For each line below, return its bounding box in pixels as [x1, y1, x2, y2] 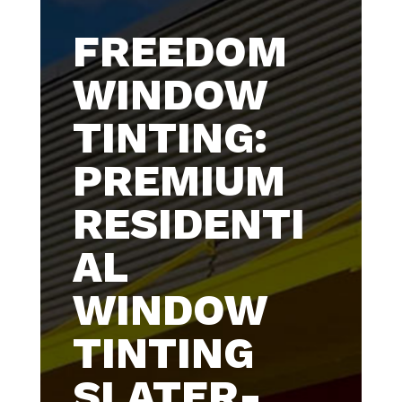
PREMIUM [72, 155, 285, 206]
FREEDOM [72, 26, 287, 77]
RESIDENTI [72, 198, 305, 249]
